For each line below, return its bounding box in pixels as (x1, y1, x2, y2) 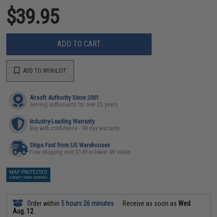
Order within (26, 199, 62, 207)
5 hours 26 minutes (61, 199, 114, 207)
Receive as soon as (121, 199, 179, 207)
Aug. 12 (13, 207, 34, 215)
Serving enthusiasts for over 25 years (30, 101, 118, 108)
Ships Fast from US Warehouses (30, 141, 110, 149)
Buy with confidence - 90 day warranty (30, 124, 120, 132)
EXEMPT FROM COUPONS (9, 175, 47, 180)
